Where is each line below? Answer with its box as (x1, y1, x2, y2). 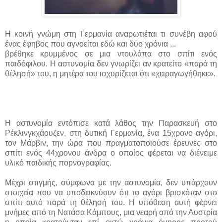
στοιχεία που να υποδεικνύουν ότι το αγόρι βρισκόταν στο (5, 188, 217, 197)
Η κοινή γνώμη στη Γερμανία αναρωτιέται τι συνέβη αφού (5, 29, 217, 38)
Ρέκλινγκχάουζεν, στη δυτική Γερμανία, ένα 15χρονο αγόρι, (5, 128, 217, 137)
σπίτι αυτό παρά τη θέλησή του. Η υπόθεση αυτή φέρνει (5, 198, 217, 207)
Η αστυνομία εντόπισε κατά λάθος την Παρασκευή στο (5, 118, 217, 127)
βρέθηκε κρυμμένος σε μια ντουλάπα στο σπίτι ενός (5, 49, 217, 58)
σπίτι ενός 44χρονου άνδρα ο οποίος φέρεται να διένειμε (5, 148, 217, 157)
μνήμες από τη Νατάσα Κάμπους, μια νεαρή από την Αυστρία (5, 208, 217, 217)
